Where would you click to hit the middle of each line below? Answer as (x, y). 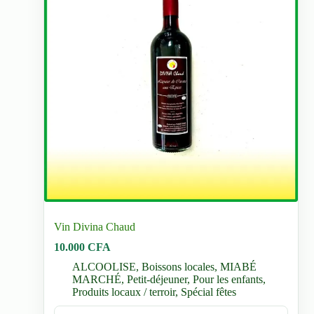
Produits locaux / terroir (124, 292)
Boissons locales (178, 267)
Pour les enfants (228, 280)
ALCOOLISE (104, 267)
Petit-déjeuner (157, 280)
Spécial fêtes (209, 292)
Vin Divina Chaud (95, 227)
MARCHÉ (97, 280)
